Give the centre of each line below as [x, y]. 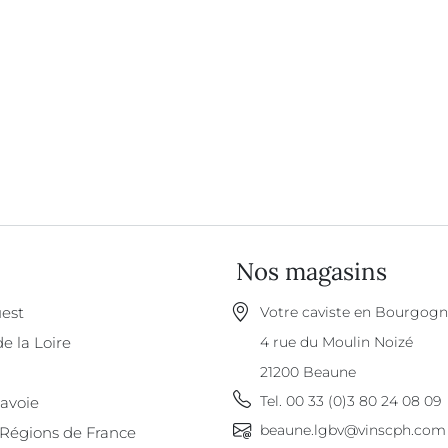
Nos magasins [311, 271]
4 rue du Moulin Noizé [336, 342]
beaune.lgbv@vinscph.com [353, 430]
